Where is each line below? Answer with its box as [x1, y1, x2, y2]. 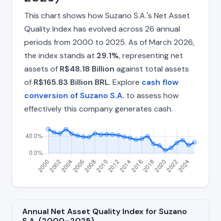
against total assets [114, 64, 189, 74]
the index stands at [24, 50, 97, 61]
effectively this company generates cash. [24, 104, 173, 114]
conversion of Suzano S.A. [24, 90, 124, 101]
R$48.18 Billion [60, 64, 114, 74]
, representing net [119, 50, 183, 61]
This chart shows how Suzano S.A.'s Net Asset [24, 10, 190, 21]
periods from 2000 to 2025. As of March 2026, [24, 37, 194, 48]
